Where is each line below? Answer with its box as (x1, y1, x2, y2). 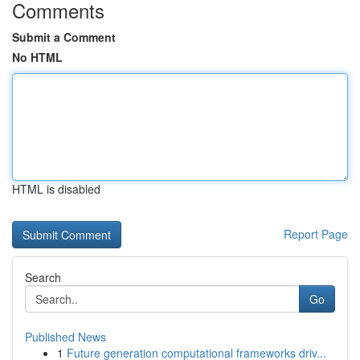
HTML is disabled (12, 181, 100, 197)
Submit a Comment (12, 29, 116, 45)
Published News (25, 329, 106, 345)
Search (25, 269, 61, 285)
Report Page (284, 226, 348, 242)
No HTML (12, 49, 63, 65)
